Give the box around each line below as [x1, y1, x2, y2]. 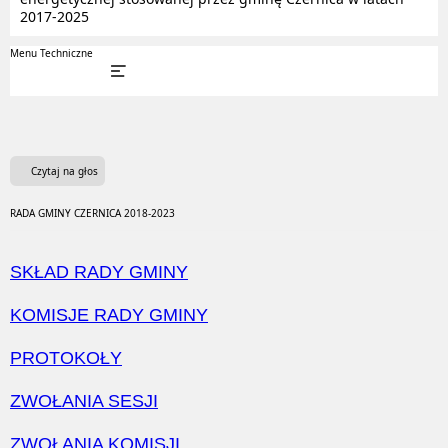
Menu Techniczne [10, 46, 93, 60]
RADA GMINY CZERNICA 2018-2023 [10, 206, 175, 220]
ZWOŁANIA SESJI [10, 391, 158, 411]
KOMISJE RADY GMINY [10, 305, 208, 325]
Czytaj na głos [31, 164, 98, 178]
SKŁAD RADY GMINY [10, 262, 188, 282]
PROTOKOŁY [10, 348, 122, 368]
